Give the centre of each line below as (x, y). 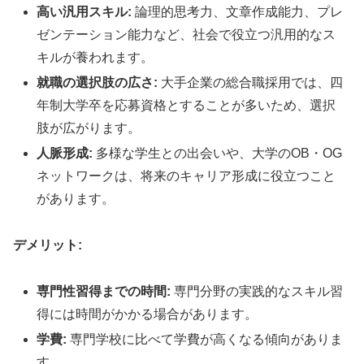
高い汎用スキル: (84, 11)
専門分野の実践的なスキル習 (257, 291)
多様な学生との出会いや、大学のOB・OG (218, 154)
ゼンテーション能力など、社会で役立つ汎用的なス (186, 34)
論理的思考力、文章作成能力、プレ (238, 11)
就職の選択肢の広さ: (97, 83)
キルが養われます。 (95, 57)
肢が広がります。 (89, 128)
